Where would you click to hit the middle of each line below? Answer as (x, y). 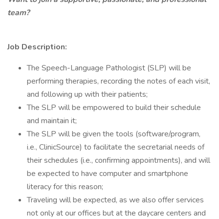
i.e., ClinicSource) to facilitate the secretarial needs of (116, 147)
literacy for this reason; (65, 187)
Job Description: (37, 47)
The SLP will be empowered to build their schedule (114, 108)
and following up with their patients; (87, 94)
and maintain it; (52, 121)
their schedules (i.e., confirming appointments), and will (119, 160)
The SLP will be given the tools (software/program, (114, 134)
